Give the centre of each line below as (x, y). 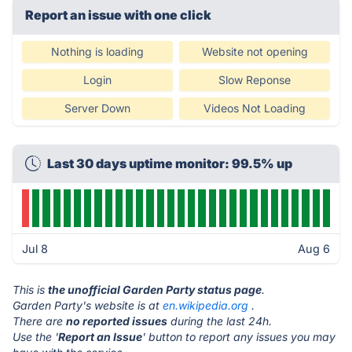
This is (30, 290)
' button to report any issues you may (239, 337)
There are (39, 321)
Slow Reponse (255, 80)
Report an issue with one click (118, 15)
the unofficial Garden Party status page (155, 290)
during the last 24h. (220, 321)
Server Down (97, 108)
